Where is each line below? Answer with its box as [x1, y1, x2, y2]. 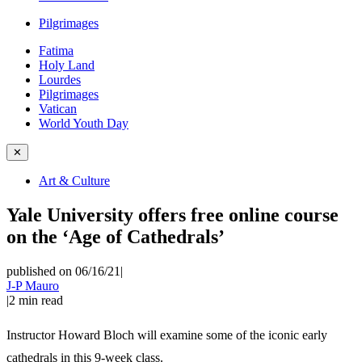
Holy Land [39, 58, 95, 72]
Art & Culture [39, 174, 110, 187]
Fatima [39, 44, 74, 57]
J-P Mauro [6, 278, 59, 293]
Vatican [39, 102, 77, 116]
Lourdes [39, 73, 81, 86]
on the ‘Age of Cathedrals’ [6, 225, 225, 247]
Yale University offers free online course [6, 204, 339, 225]
